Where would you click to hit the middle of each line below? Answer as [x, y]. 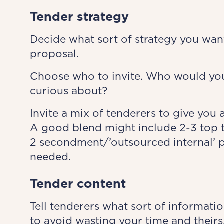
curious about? [68, 91]
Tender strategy [79, 16]
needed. [50, 157]
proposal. [54, 54]
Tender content [78, 183]
